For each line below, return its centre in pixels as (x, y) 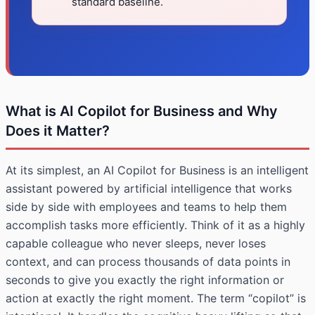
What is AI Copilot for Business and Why (142, 111)
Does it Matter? (58, 131)
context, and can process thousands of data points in (148, 262)
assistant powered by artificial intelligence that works (149, 189)
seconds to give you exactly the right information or (145, 280)
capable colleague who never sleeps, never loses (136, 244)
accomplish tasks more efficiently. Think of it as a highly (155, 225)
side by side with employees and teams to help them (146, 207)
